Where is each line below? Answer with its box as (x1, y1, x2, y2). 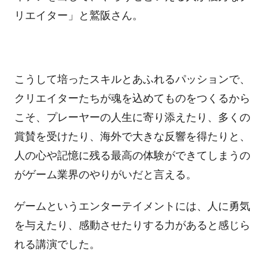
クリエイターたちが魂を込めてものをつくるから (14, 92, 250, 104)
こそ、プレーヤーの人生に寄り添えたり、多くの (14, 111, 250, 123)
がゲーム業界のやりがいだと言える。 (14, 168, 197, 181)
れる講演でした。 (14, 238, 100, 251)
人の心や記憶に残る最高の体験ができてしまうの (14, 149, 250, 162)
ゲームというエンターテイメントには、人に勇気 (14, 200, 250, 213)
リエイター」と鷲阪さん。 (14, 9, 143, 21)
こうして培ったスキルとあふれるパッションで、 (14, 73, 250, 85)
